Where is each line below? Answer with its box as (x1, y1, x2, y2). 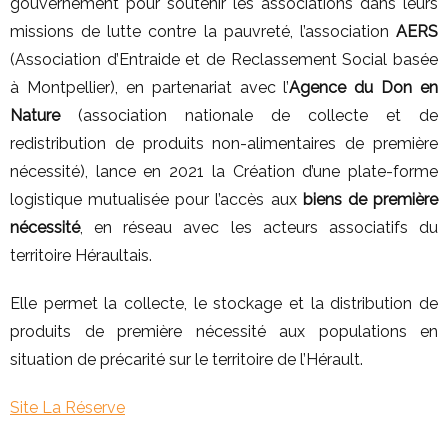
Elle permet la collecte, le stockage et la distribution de (10, 294, 438, 313)
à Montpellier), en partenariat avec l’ (10, 78, 290, 97)
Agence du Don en (289, 78, 438, 97)
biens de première (302, 190, 439, 209)
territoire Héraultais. (10, 246, 152, 265)
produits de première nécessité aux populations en (10, 322, 438, 341)
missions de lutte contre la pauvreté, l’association (10, 22, 396, 41)
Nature (10, 106, 60, 125)
